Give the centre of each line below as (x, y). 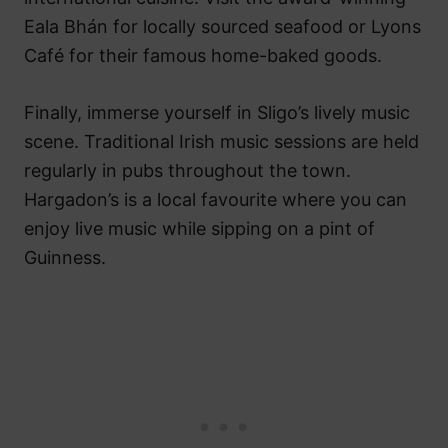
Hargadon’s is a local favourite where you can (215, 200)
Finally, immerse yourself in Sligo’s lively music (217, 113)
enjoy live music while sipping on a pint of (199, 229)
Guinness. (65, 258)
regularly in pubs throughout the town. (187, 171)
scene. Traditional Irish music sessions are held (221, 142)
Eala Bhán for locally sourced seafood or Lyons (222, 27)
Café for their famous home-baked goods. (203, 56)
